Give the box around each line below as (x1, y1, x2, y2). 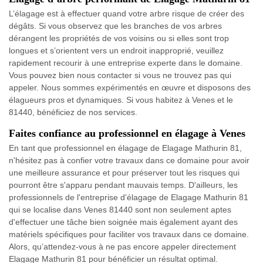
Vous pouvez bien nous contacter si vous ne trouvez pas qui (9, 70, 231, 80)
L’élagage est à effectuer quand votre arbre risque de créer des (9, 8, 244, 18)
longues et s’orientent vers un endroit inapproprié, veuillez (9, 45, 224, 55)
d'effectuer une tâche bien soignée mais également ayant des (9, 217, 238, 227)
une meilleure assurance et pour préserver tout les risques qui (9, 167, 240, 177)
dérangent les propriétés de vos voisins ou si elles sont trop (9, 33, 229, 43)
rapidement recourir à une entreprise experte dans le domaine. (9, 58, 242, 68)
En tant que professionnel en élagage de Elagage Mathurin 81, (9, 143, 242, 153)
